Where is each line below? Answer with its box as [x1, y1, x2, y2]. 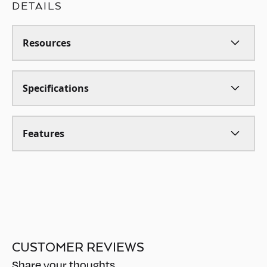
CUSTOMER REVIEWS [12, 238, 144, 255]
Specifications [23, 82, 89, 95]
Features [23, 127, 64, 140]
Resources [23, 36, 71, 49]
